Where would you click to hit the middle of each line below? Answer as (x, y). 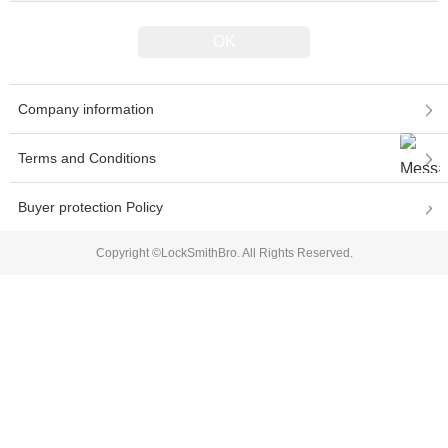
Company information (86, 108)
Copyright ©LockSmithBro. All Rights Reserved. (224, 252)
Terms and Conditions (87, 157)
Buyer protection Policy (90, 206)
